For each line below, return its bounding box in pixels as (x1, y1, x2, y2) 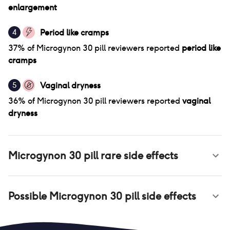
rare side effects (98, 149, 178, 162)
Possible (8, 189, 49, 203)
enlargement (8, 2, 57, 13)
